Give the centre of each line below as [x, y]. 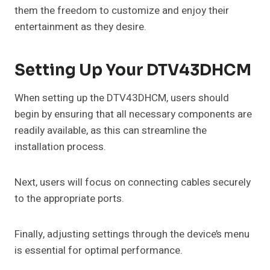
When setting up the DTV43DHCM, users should [122, 98]
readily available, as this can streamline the [111, 131]
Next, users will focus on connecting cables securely [133, 183]
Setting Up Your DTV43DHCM [133, 71]
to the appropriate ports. [69, 199]
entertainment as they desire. [80, 27]
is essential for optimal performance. [99, 251]
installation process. [60, 147]
